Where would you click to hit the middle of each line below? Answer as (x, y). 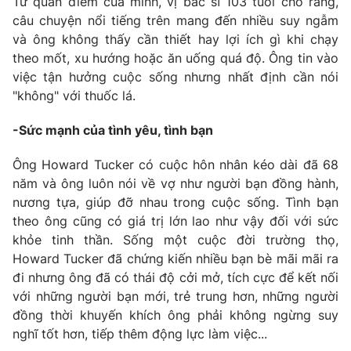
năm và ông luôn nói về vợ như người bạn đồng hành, (175, 184)
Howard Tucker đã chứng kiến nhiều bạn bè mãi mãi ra (175, 259)
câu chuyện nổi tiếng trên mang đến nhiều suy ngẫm (175, 21)
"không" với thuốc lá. (78, 96)
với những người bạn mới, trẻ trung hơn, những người (175, 297)
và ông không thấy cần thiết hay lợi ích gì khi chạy (175, 40)
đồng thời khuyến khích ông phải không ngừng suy (175, 315)
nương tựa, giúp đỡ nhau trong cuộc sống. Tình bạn (175, 203)
